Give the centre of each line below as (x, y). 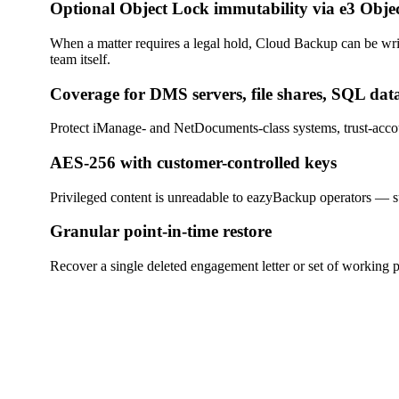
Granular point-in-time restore (161, 232)
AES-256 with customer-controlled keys (193, 163)
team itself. (80, 59)
